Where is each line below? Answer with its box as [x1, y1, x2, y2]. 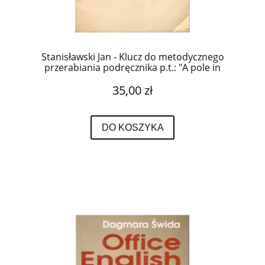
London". [112, 72, 153, 85]
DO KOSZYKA [101, 121, 164, 132]
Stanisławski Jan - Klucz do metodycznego [41, 50, 224, 64]
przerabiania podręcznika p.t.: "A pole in [44, 61, 221, 75]
